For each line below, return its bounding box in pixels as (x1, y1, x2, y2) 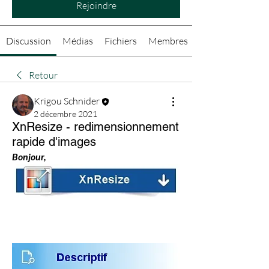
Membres (148, 35, 189, 47)
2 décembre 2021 (34, 109, 97, 119)
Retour (29, 69, 58, 81)
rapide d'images (12, 134, 96, 150)
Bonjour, (12, 151, 46, 163)
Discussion (5, 35, 51, 47)
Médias (62, 35, 93, 47)
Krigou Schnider (34, 95, 100, 107)
